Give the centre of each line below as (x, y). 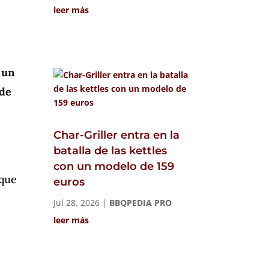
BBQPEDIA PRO (141, 203)
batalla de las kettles (110, 151)
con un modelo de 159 (114, 167)
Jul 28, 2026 (77, 203)
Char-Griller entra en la (117, 135)
